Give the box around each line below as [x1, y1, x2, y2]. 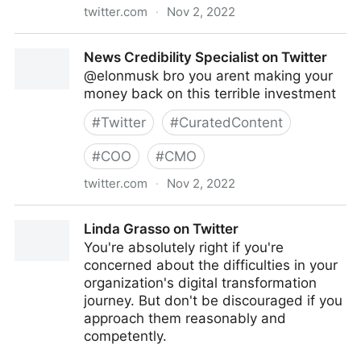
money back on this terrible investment [84, 85, 336, 102]
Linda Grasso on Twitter [84, 221, 239, 237]
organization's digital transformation [84, 275, 317, 291]
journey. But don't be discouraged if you [84, 293, 342, 309]
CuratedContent [179, 114, 283, 131]
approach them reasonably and [84, 310, 286, 326]
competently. [84, 328, 167, 344]
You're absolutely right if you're [84, 239, 284, 255]
